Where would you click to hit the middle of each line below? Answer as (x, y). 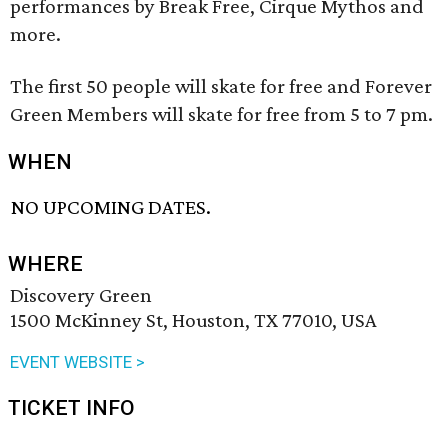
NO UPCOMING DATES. (111, 207)
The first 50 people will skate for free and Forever (221, 86)
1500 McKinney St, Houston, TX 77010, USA (193, 320)
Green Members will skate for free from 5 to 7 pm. (221, 114)
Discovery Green (81, 295)
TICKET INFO (71, 408)
